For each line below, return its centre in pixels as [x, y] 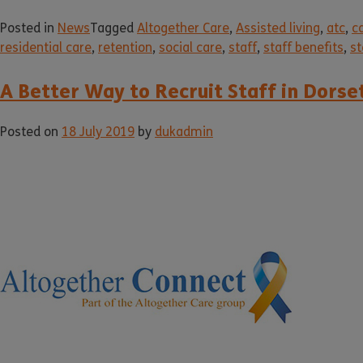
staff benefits [303, 48]
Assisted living [278, 28]
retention [125, 48]
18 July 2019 [98, 132]
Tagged [113, 28]
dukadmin [184, 132]
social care [190, 48]
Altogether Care [183, 28]
